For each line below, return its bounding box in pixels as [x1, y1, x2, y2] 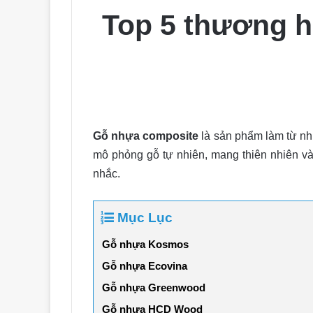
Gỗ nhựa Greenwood [102, 281, 205, 293]
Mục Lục [117, 210, 173, 225]
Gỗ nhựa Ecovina [102, 259, 187, 272]
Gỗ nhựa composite [93, 129, 199, 142]
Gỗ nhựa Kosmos [102, 238, 189, 250]
